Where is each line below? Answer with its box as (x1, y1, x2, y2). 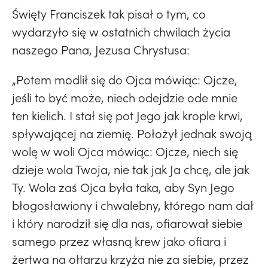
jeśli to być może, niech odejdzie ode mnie (12, 90, 237, 106)
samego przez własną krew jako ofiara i (12, 233, 226, 249)
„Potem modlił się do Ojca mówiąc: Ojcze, (12, 72, 237, 88)
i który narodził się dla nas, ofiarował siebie (12, 215, 242, 232)
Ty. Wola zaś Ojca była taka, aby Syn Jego (12, 179, 234, 196)
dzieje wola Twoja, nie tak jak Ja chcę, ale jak (12, 162, 249, 178)
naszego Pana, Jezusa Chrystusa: (12, 42, 190, 58)
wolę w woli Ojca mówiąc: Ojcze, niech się (12, 144, 238, 160)
